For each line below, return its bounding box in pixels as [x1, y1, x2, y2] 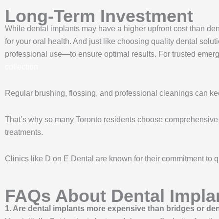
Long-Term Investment [5, 5, 193, 26]
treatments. [5, 128, 45, 136]
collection [5, 62, 38, 71]
